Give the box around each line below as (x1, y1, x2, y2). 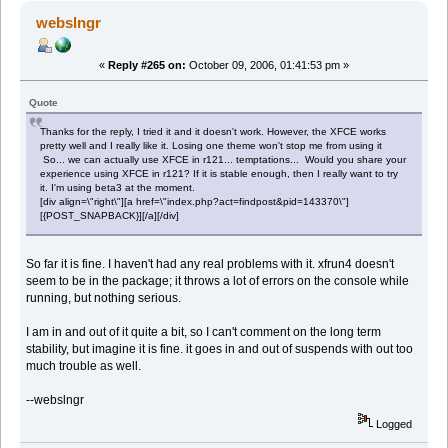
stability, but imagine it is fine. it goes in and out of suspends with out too (26, 341, 414, 356)
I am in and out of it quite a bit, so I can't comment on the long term (26, 324, 382, 339)
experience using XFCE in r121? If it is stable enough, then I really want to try (40, 167, 399, 179)
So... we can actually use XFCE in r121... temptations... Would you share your (40, 153, 407, 165)
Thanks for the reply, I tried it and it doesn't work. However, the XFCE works (40, 125, 387, 137)
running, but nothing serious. (26, 290, 182, 305)
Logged (373, 417, 413, 430)
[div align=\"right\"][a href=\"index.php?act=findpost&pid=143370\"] (40, 195, 350, 207)
